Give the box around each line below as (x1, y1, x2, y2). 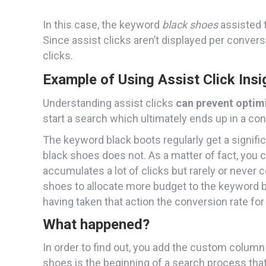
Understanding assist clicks (43, 96, 176, 109)
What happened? (43, 216, 150, 233)
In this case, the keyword (43, 18, 162, 31)
